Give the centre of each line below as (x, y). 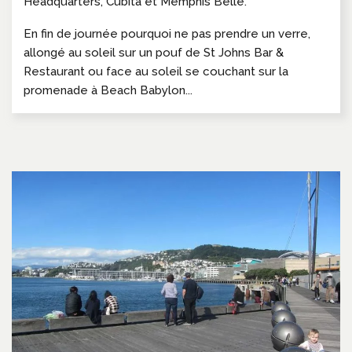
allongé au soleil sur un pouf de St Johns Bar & (154, 53)
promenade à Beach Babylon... (108, 91)
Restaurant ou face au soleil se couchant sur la (156, 72)
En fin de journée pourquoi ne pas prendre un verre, (167, 34)
